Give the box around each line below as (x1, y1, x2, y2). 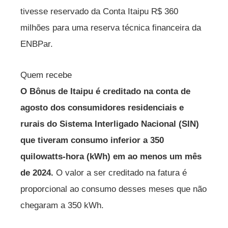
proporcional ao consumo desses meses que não (20, 184, 207, 194)
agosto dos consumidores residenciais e (20, 103, 184, 113)
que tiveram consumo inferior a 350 (20, 135, 164, 146)
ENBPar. (20, 39, 53, 49)
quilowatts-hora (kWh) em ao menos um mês (20, 152, 202, 162)
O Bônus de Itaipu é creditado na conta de (20, 87, 190, 97)
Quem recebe (20, 70, 72, 80)
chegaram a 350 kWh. (20, 201, 104, 211)
